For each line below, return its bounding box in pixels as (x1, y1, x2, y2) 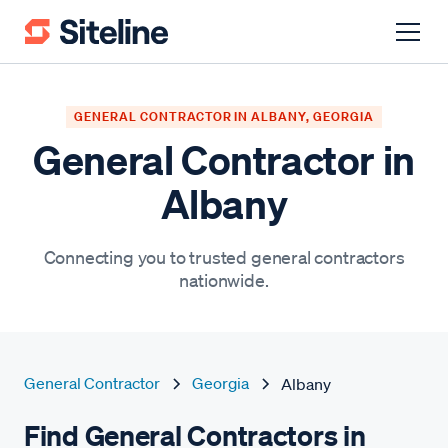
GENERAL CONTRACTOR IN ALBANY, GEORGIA (74, 108, 374, 125)
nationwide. (179, 269, 269, 291)
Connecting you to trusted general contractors (43, 246, 405, 268)
